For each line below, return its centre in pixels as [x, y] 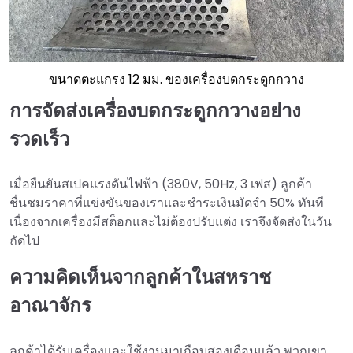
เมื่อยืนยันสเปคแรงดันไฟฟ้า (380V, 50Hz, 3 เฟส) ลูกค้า [161, 184]
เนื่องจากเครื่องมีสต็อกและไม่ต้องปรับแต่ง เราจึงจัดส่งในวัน [171, 222]
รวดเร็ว [39, 139]
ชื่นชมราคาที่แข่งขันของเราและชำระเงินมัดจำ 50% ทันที [167, 203]
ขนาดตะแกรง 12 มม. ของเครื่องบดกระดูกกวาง [176, 80]
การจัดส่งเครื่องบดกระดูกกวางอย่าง [155, 111]
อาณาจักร [50, 306]
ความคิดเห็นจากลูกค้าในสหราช [140, 277]
